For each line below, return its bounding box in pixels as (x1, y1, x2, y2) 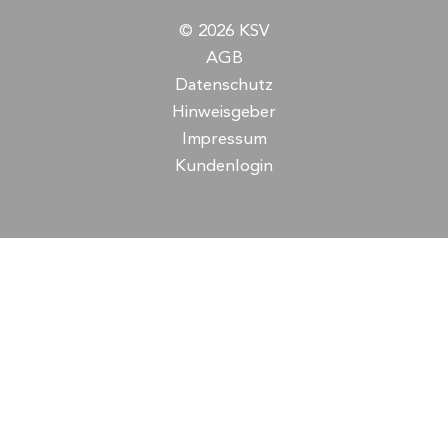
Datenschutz (175, 77, 273, 95)
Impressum (181, 131, 267, 149)
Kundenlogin (175, 158, 273, 176)
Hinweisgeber (172, 104, 276, 122)
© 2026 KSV (179, 23, 269, 41)
